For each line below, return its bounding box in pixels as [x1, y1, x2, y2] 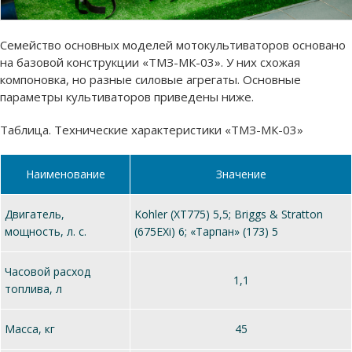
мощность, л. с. [5, 223, 86, 239]
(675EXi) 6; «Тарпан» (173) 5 [134, 223, 278, 239]
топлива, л [5, 280, 62, 296]
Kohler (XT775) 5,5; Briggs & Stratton [134, 206, 323, 222]
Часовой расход [5, 263, 90, 279]
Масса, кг [5, 321, 55, 336]
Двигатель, [5, 206, 64, 222]
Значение [215, 166, 266, 181]
